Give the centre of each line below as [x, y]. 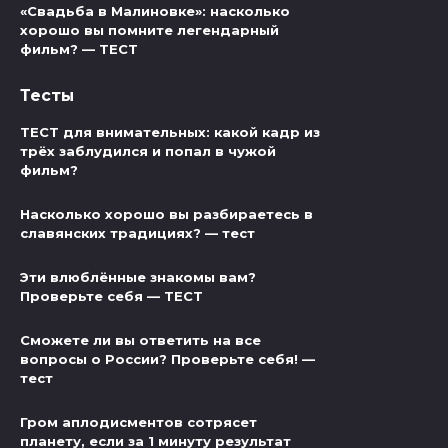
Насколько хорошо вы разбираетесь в [166, 214]
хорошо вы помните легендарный [149, 30]
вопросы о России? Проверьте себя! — [167, 359]
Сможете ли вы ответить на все [140, 340]
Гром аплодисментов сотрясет [138, 422]
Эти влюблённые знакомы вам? [138, 277]
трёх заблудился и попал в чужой [148, 151]
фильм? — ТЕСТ [79, 49]
